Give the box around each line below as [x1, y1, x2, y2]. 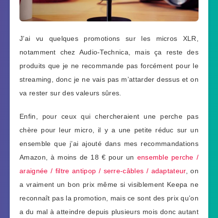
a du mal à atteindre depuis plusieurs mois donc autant [19, 208, 199, 216]
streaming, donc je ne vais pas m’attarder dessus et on [19, 75, 199, 83]
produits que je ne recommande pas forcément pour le [19, 61, 199, 70]
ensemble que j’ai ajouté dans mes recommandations [19, 140, 199, 148]
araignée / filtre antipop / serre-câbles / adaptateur [19, 167, 186, 175]
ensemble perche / [137, 153, 199, 162]
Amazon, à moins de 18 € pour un [19, 153, 137, 162]
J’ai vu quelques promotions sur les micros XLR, [19, 34, 199, 42]
